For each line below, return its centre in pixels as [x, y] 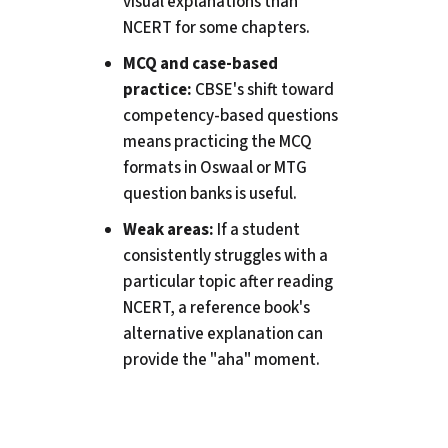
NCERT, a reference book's [216, 308]
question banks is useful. [209, 194]
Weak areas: [168, 230]
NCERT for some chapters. [216, 28]
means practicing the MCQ [217, 142]
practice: [157, 90]
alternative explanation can [222, 334]
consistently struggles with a [225, 256]
